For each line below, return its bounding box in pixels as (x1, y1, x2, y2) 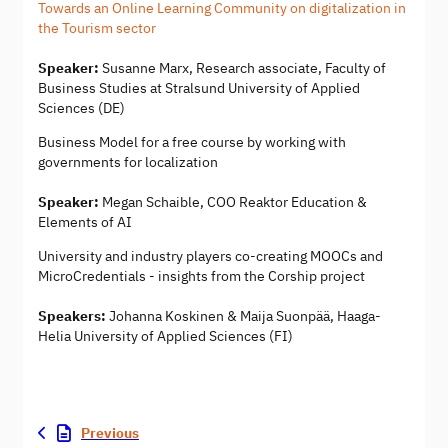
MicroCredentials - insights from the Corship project (38, 266, 365, 285)
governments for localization (38, 152, 218, 171)
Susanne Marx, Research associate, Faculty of (99, 58, 386, 77)
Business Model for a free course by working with (38, 132, 346, 151)
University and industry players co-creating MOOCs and (38, 246, 383, 265)
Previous (81, 424, 139, 442)
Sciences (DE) (38, 98, 125, 117)
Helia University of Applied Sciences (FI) (38, 326, 293, 345)
